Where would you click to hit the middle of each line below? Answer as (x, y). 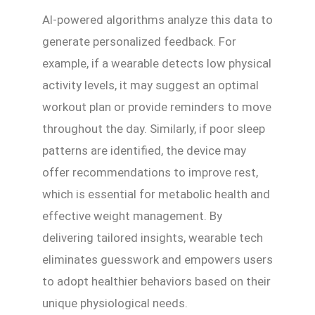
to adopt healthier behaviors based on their (156, 281)
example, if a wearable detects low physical (157, 63)
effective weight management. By (132, 216)
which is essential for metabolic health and (156, 194)
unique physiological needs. (115, 303)
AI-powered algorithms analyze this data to (157, 19)
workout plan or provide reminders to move (157, 107)
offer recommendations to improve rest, (150, 172)
